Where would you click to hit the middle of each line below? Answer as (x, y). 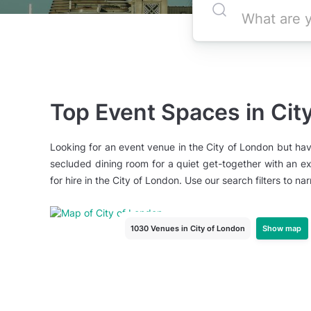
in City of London (213, 228)
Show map (282, 228)
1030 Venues (154, 228)
